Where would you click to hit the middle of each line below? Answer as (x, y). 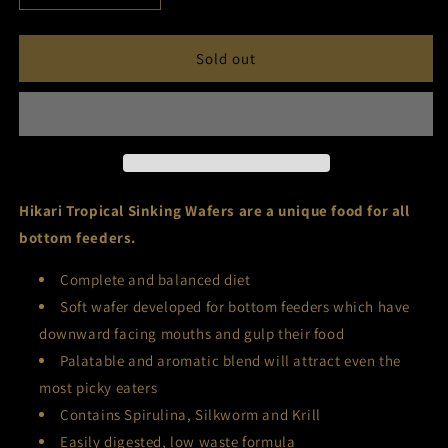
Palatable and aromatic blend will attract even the (231, 361)
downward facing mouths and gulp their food (192, 334)
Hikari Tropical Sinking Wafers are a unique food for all (214, 211)
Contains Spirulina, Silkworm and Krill (190, 415)
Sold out (226, 58)
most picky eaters (98, 388)
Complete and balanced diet (155, 280)
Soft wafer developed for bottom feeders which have (235, 307)
